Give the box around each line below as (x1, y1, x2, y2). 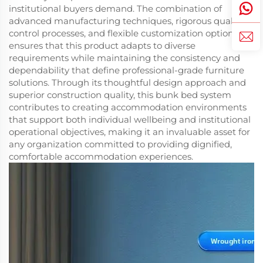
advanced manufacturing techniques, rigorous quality (9, 15, 244, 27)
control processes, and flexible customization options (9, 28, 238, 39)
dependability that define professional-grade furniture (9, 65, 244, 76)
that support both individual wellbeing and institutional (9, 114, 251, 126)
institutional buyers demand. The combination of (9, 3, 222, 15)
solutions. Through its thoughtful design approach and (9, 77, 246, 89)
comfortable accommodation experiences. (9, 151, 193, 163)
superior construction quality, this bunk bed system (9, 89, 231, 101)
